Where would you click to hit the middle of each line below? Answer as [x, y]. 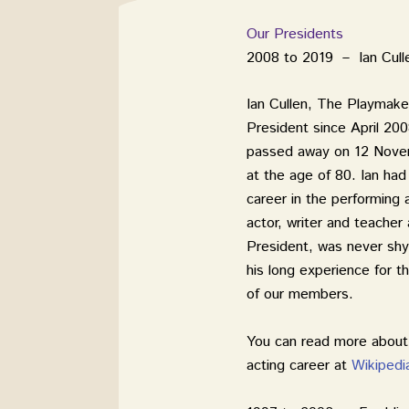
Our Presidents [295, 34]
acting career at [299, 365]
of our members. [300, 295]
